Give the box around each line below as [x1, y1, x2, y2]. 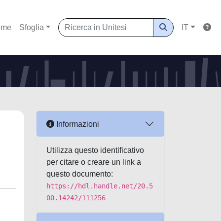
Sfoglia [19, 23, 44, 32]
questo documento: [46, 170, 113, 178]
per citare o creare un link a [46, 158, 141, 166]
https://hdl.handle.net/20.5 [46, 182, 153, 190]
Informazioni [54, 119, 99, 128]
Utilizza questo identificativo [46, 146, 144, 154]
